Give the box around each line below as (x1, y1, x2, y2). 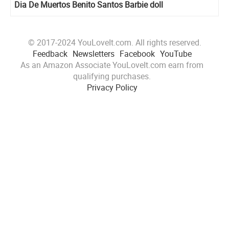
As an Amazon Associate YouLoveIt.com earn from (20, 59, 203, 71)
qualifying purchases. (73, 70, 151, 82)
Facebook (119, 48, 155, 59)
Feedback (32, 48, 67, 59)
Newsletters (72, 48, 114, 59)
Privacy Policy (86, 81, 138, 93)
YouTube (159, 48, 192, 59)
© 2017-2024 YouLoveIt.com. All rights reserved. (28, 36, 201, 48)
